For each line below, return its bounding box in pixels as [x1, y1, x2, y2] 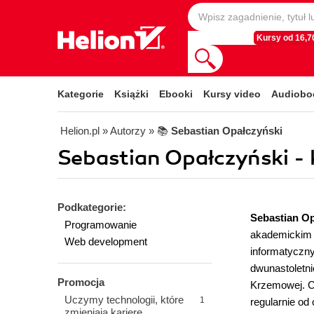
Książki [114, 88, 149, 100]
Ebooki [159, 88, 193, 100]
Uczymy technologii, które [64, 294, 184, 306]
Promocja [57, 276, 104, 288]
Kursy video [203, 88, 261, 100]
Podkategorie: [57, 201, 126, 213]
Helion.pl [60, 125, 100, 137]
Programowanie [64, 219, 137, 231]
